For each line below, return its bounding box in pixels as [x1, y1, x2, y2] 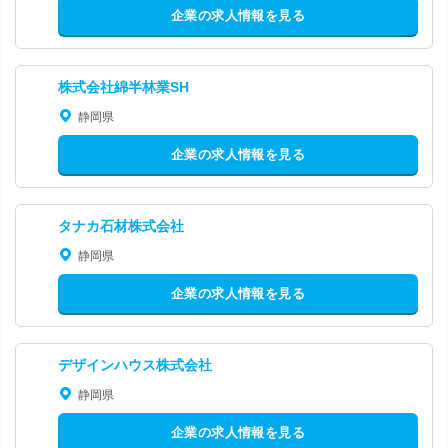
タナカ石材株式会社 [58, 217, 184, 234]
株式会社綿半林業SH [58, 78, 189, 95]
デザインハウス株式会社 [58, 356, 212, 373]
